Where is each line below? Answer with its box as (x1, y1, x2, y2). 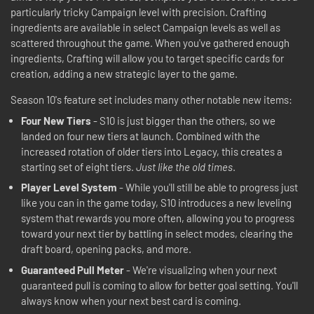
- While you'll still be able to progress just (117, 181, 298, 193)
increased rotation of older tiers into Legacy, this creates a (21, 144, 282, 158)
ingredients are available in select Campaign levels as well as (11, 21, 280, 34)
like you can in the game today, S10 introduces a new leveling (21, 196, 292, 209)
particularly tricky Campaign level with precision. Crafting (11, 6, 266, 18)
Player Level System (21, 181, 117, 193)
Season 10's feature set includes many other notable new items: (11, 93, 292, 106)
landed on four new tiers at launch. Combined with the (21, 129, 260, 142)
